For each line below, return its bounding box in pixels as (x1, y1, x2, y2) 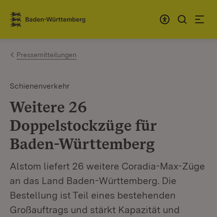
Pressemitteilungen (16, 51, 77, 59)
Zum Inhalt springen (24, 10, 104, 20)
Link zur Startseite (10, 18, 81, 29)
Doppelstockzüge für (10, 116, 156, 135)
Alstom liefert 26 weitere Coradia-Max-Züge (10, 160, 205, 172)
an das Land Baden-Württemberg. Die (10, 175, 176, 186)
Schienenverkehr (10, 81, 70, 91)
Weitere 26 (10, 97, 87, 116)
